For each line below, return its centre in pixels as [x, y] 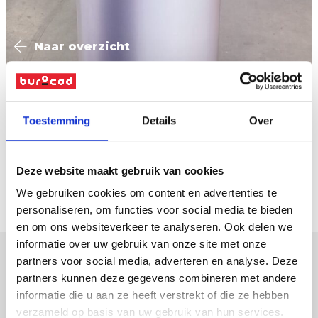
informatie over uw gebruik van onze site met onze [142, 244]
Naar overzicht [82, 46]
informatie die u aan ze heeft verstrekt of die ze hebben [153, 295]
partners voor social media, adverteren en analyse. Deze [157, 261]
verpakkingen [67, 285]
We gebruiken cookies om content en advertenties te [147, 193]
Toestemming [57, 120]
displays [46, 306]
